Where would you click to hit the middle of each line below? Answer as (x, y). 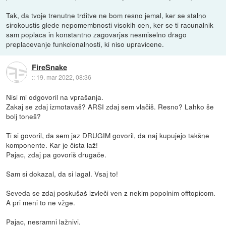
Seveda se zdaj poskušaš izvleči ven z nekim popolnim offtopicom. (111, 193)
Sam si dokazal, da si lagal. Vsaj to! (62, 174)
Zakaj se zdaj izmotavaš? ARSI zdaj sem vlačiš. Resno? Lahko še (110, 107)
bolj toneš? (24, 116)
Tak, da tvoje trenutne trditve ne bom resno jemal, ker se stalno (106, 15)
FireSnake (49, 67)
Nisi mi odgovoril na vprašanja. (55, 97)
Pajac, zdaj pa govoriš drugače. (56, 155)
